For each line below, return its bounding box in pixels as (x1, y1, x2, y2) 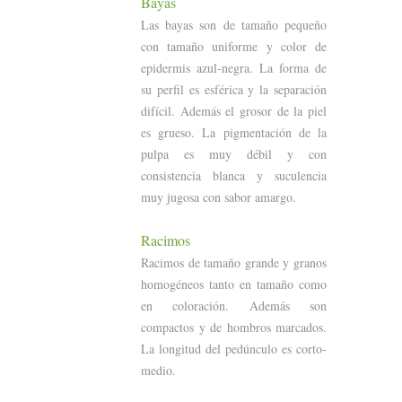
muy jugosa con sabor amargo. (141, 188, 296, 205)
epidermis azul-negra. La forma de (141, 58, 327, 76)
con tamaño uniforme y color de (141, 37, 327, 55)
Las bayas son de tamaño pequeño (141, 15, 327, 33)
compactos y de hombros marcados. (141, 318, 327, 336)
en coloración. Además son (141, 296, 327, 314)
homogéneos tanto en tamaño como (141, 275, 327, 293)
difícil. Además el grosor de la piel (141, 101, 327, 119)
